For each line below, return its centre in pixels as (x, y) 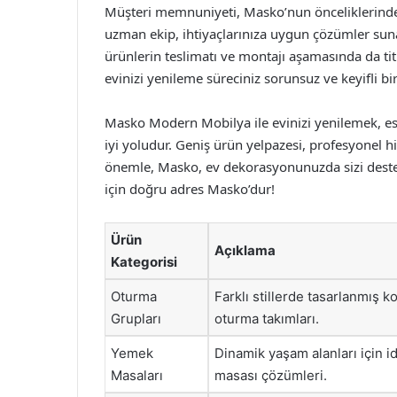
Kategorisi (144, 262)
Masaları (137, 375)
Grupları (136, 319)
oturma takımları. (267, 319)
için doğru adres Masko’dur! (190, 189)
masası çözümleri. (271, 375)
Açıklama (245, 250)
